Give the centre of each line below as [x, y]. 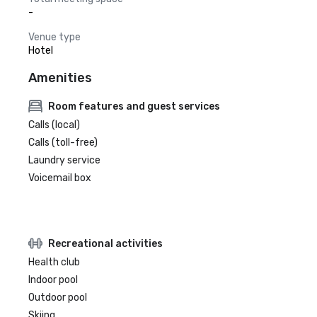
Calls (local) [54, 125]
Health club [54, 262]
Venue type [54, 37]
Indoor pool [53, 280]
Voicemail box [60, 178]
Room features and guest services [134, 106]
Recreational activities [105, 243]
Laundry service [64, 160]
